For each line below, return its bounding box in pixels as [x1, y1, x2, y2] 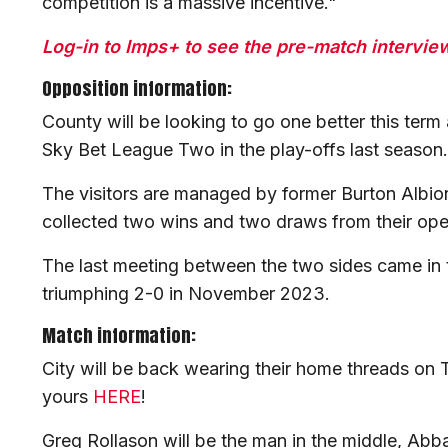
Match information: [42, 322, 196, 350]
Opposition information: [42, 75, 232, 103]
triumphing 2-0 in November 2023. [42, 283, 335, 305]
